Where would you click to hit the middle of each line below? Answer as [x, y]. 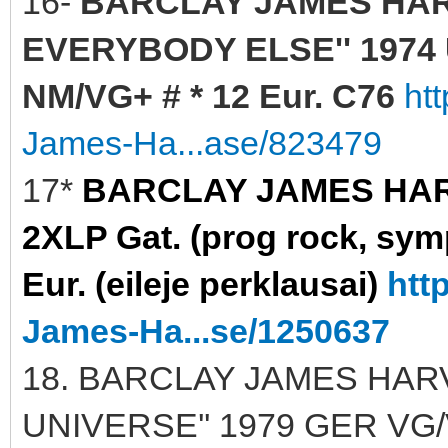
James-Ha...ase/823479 [202, 142]
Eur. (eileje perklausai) [200, 283]
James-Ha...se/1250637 [206, 330]
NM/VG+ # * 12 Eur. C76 [208, 95]
